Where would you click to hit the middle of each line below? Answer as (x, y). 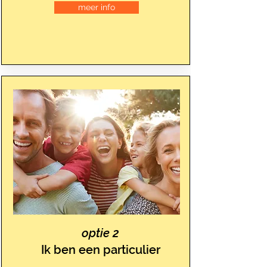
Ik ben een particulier (100, 250)
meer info (96, 7)
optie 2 (100, 233)
